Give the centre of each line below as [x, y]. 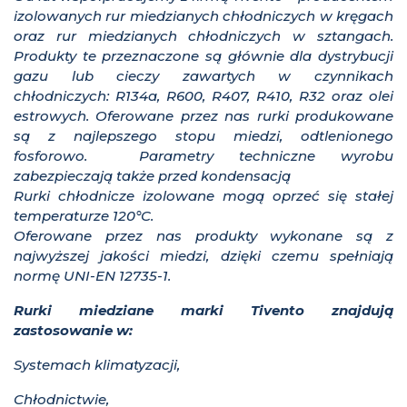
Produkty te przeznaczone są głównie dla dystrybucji [203, 56]
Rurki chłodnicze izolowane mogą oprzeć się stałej [203, 196]
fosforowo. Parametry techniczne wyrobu [203, 156]
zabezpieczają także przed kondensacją [152, 176]
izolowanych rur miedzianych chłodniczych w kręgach [203, 16]
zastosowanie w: [73, 331]
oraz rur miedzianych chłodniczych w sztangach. [203, 36]
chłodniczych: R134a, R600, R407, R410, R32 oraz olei [203, 96]
